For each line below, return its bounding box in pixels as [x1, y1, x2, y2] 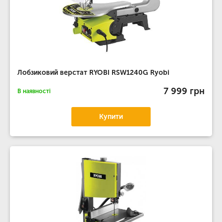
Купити [99, 112, 123, 121]
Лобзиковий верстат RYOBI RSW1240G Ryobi [17, 68, 169, 77]
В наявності [17, 88, 51, 95]
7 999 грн [164, 85, 205, 97]
